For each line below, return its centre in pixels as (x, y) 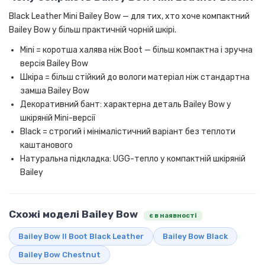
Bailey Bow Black (195, 236)
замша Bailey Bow (55, 91)
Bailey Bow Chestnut (59, 254)
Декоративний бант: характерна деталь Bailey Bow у (126, 105)
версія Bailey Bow (54, 64)
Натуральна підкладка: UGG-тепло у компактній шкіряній (133, 159)
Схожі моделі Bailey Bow (75, 214)
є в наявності (173, 215)
